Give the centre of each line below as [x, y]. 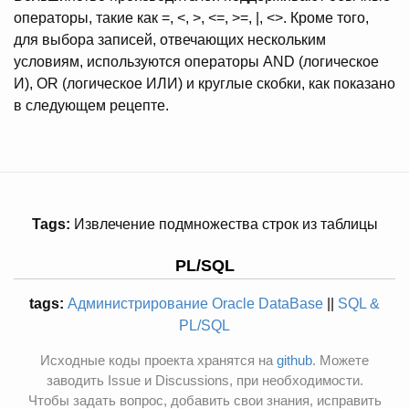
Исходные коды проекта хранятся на [158, 360]
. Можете [341, 360]
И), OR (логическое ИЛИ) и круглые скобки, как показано [204, 84]
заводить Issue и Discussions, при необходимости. [204, 380]
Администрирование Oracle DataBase [195, 304]
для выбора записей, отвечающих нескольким [170, 40]
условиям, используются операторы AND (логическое [196, 62]
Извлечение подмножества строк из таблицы [224, 224]
